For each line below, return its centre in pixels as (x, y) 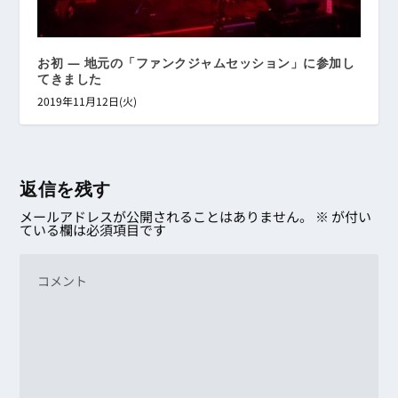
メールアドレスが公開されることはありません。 (167, 216)
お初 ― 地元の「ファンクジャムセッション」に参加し (196, 62)
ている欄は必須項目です (93, 229)
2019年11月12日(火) (88, 100)
